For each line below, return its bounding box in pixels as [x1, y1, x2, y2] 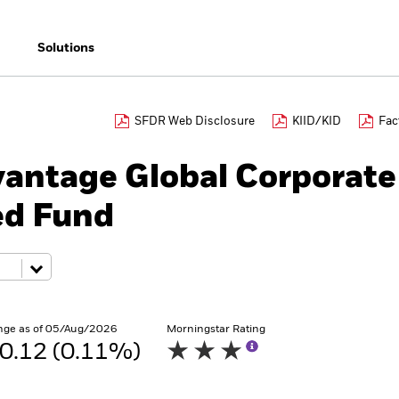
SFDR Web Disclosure [134, 116, 255, 127]
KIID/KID [292, 116, 341, 127]
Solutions [37, 42, 94, 54]
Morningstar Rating [167, 324, 265, 335]
